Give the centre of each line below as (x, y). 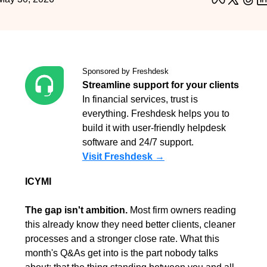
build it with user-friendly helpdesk (154, 128)
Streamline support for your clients (161, 85)
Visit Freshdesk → (123, 156)
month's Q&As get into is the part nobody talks (122, 253)
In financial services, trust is (140, 99)
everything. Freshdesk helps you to (156, 114)
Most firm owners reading (182, 210)
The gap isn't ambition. (76, 210)
